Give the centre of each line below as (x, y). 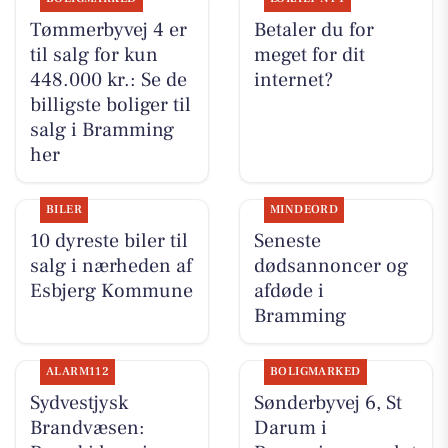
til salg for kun (93, 55)
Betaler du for (313, 30)
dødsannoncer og (330, 266)
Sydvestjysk (78, 402)
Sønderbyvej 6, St (327, 402)
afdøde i (288, 291)
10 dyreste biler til (108, 241)
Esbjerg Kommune (111, 291)
